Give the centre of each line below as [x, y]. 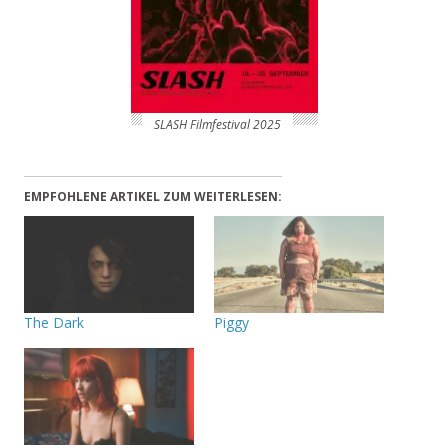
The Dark [54, 322]
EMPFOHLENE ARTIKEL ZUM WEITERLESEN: [153, 196]
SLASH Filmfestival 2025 [218, 124]
